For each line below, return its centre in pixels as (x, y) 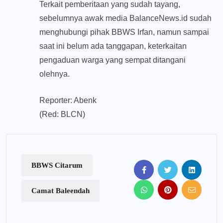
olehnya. (55, 74)
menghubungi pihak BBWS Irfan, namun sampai (124, 32)
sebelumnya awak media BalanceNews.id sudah (125, 18)
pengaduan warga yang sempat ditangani (112, 60)
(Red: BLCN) (62, 114)
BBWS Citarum (57, 166)
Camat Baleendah (60, 191)
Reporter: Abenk (68, 101)
